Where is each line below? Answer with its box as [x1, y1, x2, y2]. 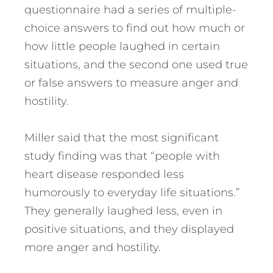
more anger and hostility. [24, 241, 161, 255]
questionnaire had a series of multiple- [24, 3, 236, 17]
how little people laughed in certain [24, 40, 220, 54]
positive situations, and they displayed [24, 222, 234, 236]
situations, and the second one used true [24, 58, 248, 72]
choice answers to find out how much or [24, 21, 245, 35]
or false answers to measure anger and [24, 76, 238, 90]
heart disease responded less [24, 168, 184, 182]
